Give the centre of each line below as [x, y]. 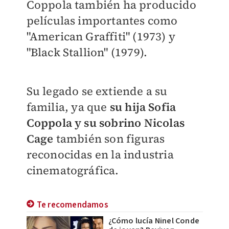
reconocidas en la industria [100, 155]
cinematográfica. [73, 170]
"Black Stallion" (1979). [88, 52]
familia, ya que [67, 107]
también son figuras [109, 139]
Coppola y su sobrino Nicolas [106, 123]
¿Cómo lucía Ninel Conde [154, 221]
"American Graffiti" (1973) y [101, 37]
